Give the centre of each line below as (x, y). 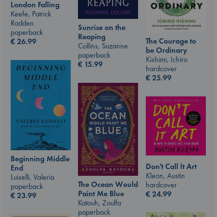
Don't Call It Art (171, 166)
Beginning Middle (40, 158)
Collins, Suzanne (103, 46)
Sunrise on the (102, 27)
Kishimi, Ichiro (167, 59)
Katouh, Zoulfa (100, 203)
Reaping (92, 37)
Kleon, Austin (165, 175)
